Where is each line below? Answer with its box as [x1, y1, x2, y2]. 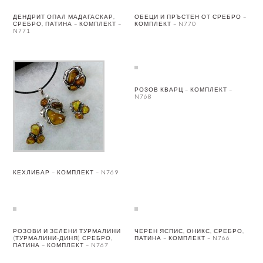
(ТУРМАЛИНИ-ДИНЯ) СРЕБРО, [13, 234, 113, 242]
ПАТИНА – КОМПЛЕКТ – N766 [134, 234, 231, 242]
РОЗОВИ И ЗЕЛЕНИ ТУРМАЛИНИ [13, 227, 122, 235]
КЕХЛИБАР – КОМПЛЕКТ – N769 [13, 168, 119, 176]
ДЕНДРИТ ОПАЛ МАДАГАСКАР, [13, 13, 116, 21]
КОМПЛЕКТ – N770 [134, 20, 197, 28]
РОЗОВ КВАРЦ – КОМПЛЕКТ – [134, 86, 233, 93]
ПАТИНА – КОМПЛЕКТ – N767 [13, 241, 109, 249]
